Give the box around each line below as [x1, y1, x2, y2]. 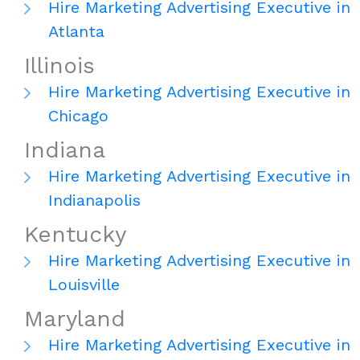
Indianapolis [48, 190, 141, 211]
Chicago [48, 106, 108, 126]
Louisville [48, 275, 120, 295]
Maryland [24, 305, 125, 333]
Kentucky [24, 221, 126, 248]
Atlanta [48, 22, 104, 42]
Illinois [24, 52, 95, 80]
